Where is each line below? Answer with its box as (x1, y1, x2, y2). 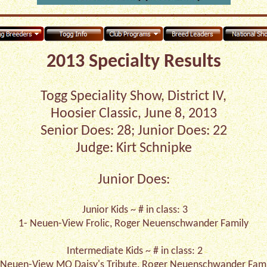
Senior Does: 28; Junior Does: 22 (40, 124, 227, 138)
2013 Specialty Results (46, 52, 221, 72)
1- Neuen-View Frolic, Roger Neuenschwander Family (18, 218, 249, 229)
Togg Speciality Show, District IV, (41, 89, 226, 104)
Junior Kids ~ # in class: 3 (79, 204, 188, 216)
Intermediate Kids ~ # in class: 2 (64, 246, 203, 257)
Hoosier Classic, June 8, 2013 (50, 107, 217, 121)
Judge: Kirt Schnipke (75, 141, 192, 156)
